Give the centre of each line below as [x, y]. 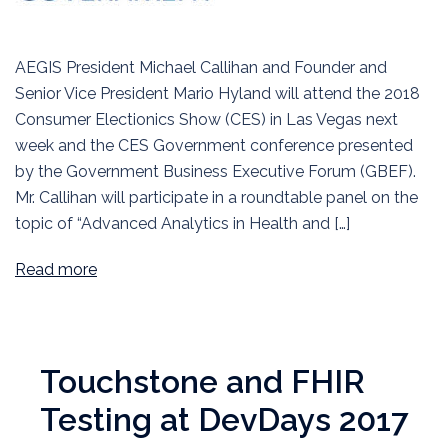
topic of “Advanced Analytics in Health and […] [182, 224]
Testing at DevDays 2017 [224, 420]
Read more [56, 270]
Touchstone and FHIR [202, 382]
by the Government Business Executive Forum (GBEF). [215, 172]
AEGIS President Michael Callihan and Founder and [201, 68]
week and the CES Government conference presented [214, 146]
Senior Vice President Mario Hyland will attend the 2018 [217, 94]
